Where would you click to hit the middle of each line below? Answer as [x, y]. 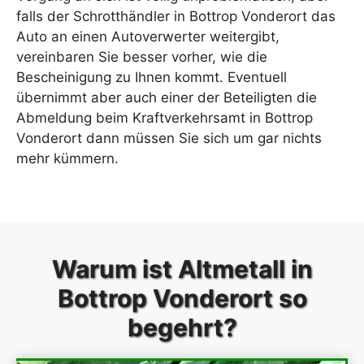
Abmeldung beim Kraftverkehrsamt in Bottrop [165, 117]
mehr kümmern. [67, 158]
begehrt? [182, 327]
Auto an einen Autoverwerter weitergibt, [148, 36]
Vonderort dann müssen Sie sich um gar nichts [169, 138]
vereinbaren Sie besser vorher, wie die [142, 56]
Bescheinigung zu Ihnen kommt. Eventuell [152, 77]
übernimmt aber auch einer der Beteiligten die [167, 97]
